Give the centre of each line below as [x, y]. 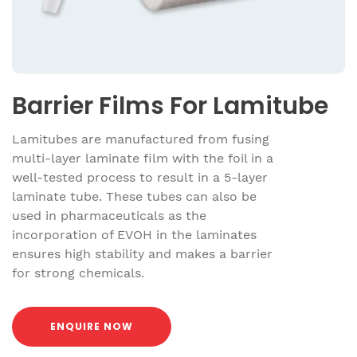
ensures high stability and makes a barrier [142, 254]
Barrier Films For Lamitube [170, 106]
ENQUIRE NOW [92, 327]
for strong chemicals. [78, 273]
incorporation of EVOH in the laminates [134, 235]
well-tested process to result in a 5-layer [140, 178]
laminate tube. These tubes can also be [134, 197]
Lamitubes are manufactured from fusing [141, 139]
